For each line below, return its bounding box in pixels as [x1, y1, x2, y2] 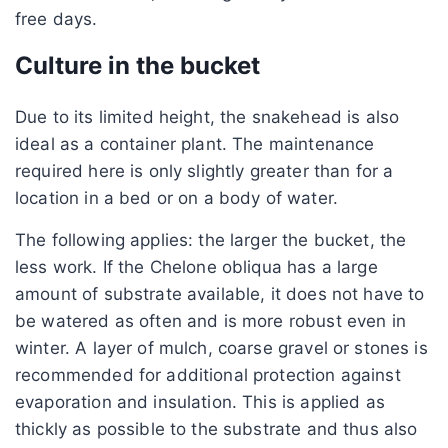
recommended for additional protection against [15, 364, 401, 385]
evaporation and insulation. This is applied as [15, 391, 385, 412]
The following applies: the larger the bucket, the [15, 229, 407, 250]
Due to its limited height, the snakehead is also [15, 106, 400, 127]
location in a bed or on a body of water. [15, 187, 338, 208]
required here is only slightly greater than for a [15, 160, 394, 181]
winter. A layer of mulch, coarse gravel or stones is [15, 337, 428, 358]
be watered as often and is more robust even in [15, 310, 406, 331]
